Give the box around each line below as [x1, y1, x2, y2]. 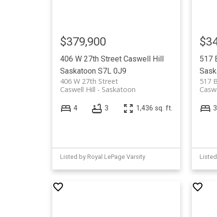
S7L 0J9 [97, 66, 126, 76]
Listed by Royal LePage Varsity [60, 153, 145, 160]
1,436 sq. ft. [136, 104, 172, 113]
